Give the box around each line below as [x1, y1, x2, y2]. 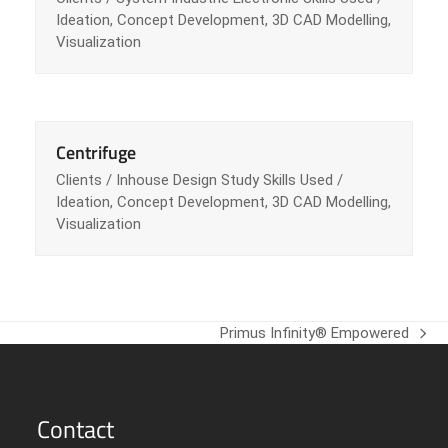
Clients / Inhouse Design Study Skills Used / [55, 171, 343, 190]
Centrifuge [55, 139, 136, 167]
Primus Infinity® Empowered [219, 324, 409, 343]
